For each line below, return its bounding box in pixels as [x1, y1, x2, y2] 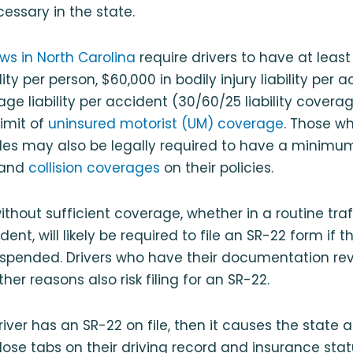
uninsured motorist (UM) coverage [48, 113, 284, 133]
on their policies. [160, 158, 273, 177]
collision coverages [28, 158, 160, 177]
